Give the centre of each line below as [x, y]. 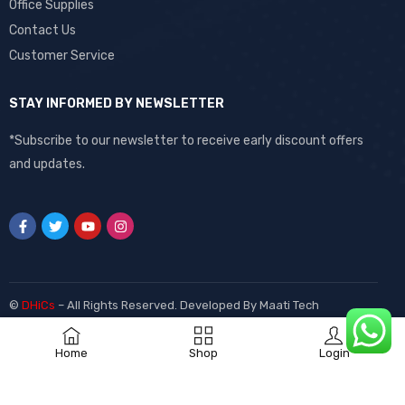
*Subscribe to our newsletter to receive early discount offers [186, 141]
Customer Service [62, 56]
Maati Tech [289, 305]
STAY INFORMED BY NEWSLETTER [117, 104]
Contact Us [42, 31]
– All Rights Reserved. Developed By [157, 305]
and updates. [47, 165]
